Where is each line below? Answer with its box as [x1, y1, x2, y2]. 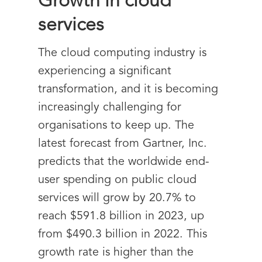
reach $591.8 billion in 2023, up [38, 211, 204, 222]
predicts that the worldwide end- [38, 156, 209, 168]
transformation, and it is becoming [38, 84, 218, 95]
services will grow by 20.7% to [38, 192, 196, 204]
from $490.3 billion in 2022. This [38, 229, 207, 240]
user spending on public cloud [38, 174, 196, 186]
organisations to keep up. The [38, 120, 194, 132]
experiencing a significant [38, 65, 171, 77]
